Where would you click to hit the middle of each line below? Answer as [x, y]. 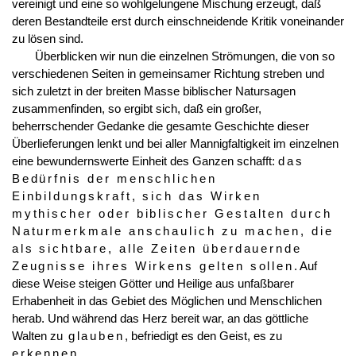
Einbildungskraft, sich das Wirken [136, 196]
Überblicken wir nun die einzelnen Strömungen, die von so [184, 56]
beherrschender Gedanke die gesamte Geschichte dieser [160, 126]
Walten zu [37, 336]
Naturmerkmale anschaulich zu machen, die [172, 231]
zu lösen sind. [47, 39]
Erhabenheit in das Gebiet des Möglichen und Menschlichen [166, 301]
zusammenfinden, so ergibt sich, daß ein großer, [136, 108]
